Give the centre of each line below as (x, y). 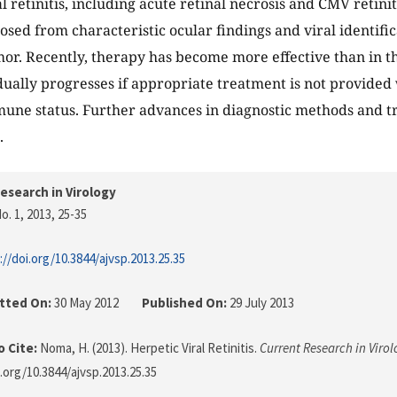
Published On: (184, 303)
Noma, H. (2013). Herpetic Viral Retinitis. (148, 348)
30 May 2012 (86, 303)
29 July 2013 (261, 303)
